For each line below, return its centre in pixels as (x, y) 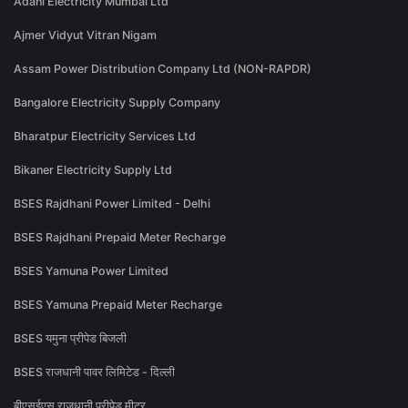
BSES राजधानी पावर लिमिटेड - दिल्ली (94, 372)
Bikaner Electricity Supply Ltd (93, 170)
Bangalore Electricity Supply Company (117, 103)
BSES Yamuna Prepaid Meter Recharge (118, 305)
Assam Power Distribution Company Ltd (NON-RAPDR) (163, 69)
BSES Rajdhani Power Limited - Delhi (112, 204)
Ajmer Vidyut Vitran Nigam (85, 36)
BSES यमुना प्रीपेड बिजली (70, 339)
